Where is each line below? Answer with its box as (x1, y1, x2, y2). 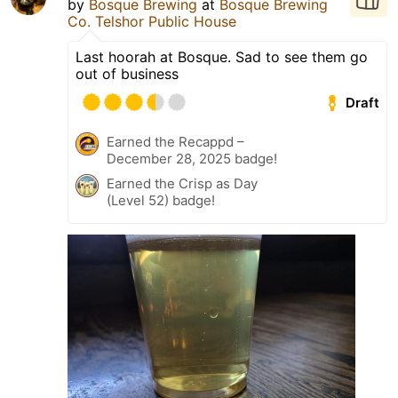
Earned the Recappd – (107, 132, 244, 150)
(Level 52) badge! (107, 191, 215, 209)
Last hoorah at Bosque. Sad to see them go (76, 47, 368, 66)
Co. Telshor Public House (68, 12, 236, 30)
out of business (76, 64, 179, 83)
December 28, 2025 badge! (107, 149, 277, 167)
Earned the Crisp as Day (107, 174, 258, 192)
